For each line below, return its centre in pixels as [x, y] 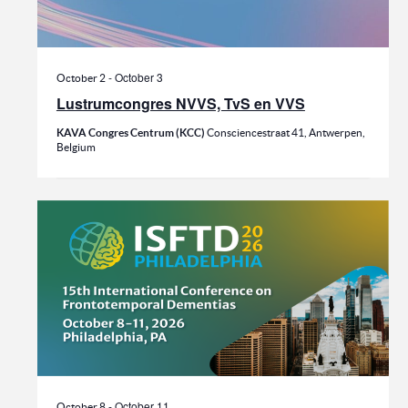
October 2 [81, 78]
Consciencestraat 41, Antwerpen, [286, 133]
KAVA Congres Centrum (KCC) [131, 133]
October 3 [138, 77]
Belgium [76, 148]
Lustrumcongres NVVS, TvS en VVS [180, 104]
